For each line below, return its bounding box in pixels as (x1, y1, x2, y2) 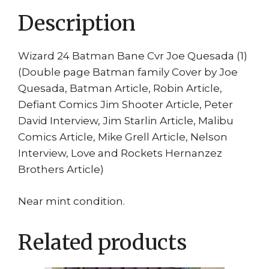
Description (18, 10, 136, 37)
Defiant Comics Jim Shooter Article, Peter (18, 98, 233, 111)
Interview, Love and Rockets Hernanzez (18, 147, 222, 160)
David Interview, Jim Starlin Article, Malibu (18, 115, 234, 127)
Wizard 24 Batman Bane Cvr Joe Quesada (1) (18, 50, 247, 62)
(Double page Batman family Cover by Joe (18, 66, 238, 79)
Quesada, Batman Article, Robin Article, (18, 82, 222, 95)
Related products (18, 229, 187, 256)
